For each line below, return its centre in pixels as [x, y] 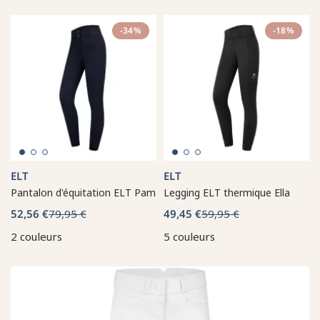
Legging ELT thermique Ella [227, 192]
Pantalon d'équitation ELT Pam [83, 192]
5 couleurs [189, 236]
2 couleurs [36, 236]
